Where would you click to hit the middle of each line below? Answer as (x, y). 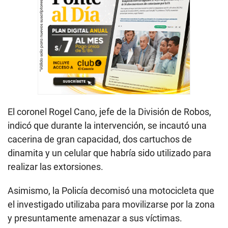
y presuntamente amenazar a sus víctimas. (95, 218)
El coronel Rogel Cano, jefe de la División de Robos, (109, 112)
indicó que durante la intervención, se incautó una (107, 126)
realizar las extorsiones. (55, 167)
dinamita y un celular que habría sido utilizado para (109, 153)
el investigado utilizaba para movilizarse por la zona (111, 205)
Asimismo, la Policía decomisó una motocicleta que (111, 191)
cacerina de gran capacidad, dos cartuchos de (100, 139)
